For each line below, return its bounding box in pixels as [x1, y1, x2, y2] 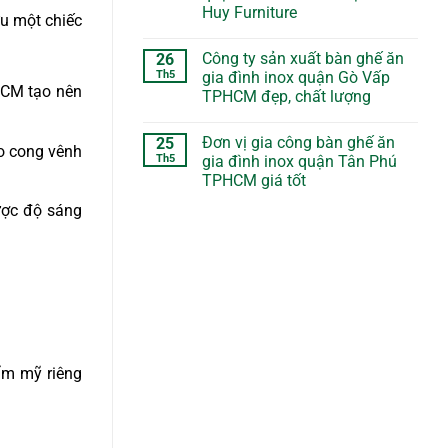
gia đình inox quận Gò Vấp [202, 67, 390, 87]
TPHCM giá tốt [202, 170, 306, 190]
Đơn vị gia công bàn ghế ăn [202, 132, 395, 152]
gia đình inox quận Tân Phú [202, 151, 397, 171]
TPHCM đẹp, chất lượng [202, 86, 371, 106]
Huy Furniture [202, 2, 297, 22]
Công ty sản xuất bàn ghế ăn [202, 48, 404, 68]
